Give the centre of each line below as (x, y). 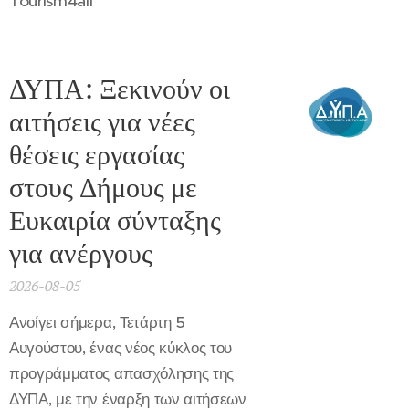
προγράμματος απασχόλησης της (122, 374)
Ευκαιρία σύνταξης (115, 220)
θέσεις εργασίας (97, 155)
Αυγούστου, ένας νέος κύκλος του (121, 348)
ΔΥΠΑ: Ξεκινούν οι (120, 89)
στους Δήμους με (103, 188)
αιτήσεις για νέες (102, 122)
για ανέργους (81, 253)
